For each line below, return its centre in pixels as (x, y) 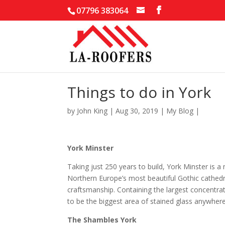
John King (92, 111)
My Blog (180, 111)
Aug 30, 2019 (137, 111)
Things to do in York (139, 92)
